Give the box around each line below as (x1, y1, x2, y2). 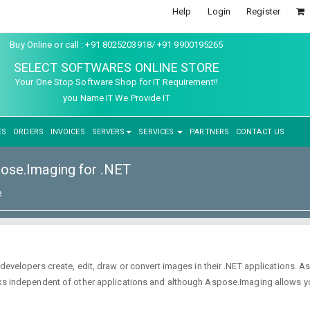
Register (246, 6, 280, 17)
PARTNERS (190, 127, 230, 136)
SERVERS (91, 127, 125, 136)
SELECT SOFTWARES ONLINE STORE (13, 60, 219, 75)
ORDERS (13, 127, 44, 136)
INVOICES (50, 127, 85, 136)
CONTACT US (236, 127, 285, 136)
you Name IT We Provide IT (63, 92, 170, 103)
